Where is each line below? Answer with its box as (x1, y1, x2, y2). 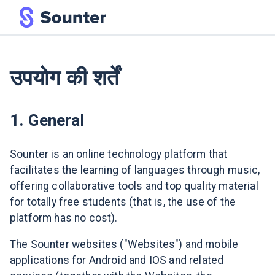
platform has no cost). (10, 211, 118, 224)
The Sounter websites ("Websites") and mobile (10, 238, 239, 251)
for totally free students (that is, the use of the (10, 195, 236, 208)
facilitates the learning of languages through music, (10, 163, 260, 176)
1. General (10, 110, 85, 130)
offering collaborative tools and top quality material (10, 179, 258, 192)
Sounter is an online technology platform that (10, 147, 228, 160)
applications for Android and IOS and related (10, 254, 224, 267)
